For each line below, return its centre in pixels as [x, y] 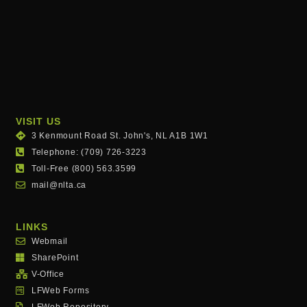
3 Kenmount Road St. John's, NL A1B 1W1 [120, 136]
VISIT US [38, 122]
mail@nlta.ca [59, 185]
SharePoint [55, 258]
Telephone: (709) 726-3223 [89, 152]
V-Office [48, 274]
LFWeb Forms [60, 291]
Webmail [50, 242]
